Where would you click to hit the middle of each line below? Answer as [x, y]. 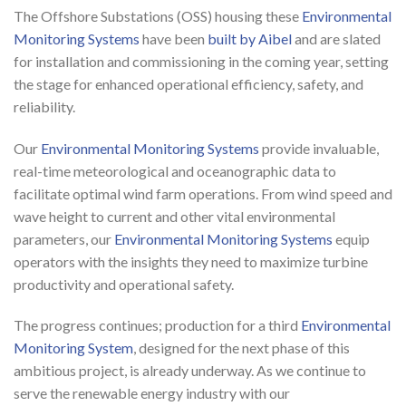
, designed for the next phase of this [242, 348]
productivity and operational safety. [124, 284]
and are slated [336, 38]
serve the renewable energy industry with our [152, 393]
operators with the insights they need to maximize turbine [191, 261]
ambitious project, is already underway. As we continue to [190, 371]
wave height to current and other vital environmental [174, 216]
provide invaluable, [319, 148]
